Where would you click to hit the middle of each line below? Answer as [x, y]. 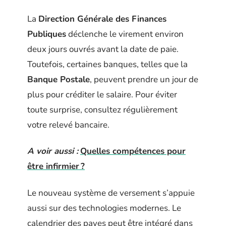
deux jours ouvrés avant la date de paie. [103, 49]
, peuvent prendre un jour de [144, 79]
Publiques [47, 34]
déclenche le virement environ [125, 34]
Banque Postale [59, 79]
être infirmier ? [56, 166]
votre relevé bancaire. [68, 125]
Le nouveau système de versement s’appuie [111, 193]
